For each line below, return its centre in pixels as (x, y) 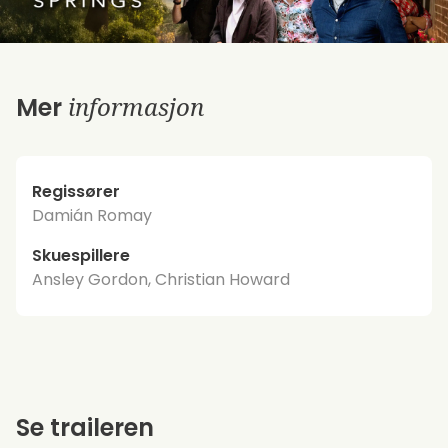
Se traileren (85, 427)
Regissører (76, 191)
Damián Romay (92, 215)
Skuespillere (81, 255)
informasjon (136, 106)
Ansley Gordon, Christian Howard (161, 279)
